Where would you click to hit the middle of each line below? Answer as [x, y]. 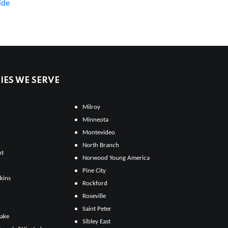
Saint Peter [97, 209]
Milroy [92, 107]
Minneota [96, 120]
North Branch [101, 145]
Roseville [94, 196]
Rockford [95, 183]
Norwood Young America [116, 158]
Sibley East [97, 221]
